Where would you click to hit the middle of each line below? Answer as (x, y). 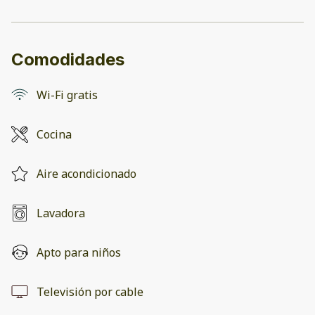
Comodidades (68, 60)
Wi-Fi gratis (67, 95)
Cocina (54, 135)
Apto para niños (79, 253)
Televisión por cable (90, 292)
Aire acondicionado (86, 174)
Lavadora (61, 213)
